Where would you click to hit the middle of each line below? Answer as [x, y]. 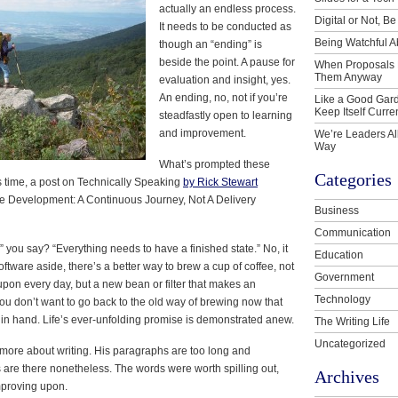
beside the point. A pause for [227, 62]
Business [337, 210]
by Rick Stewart [220, 182]
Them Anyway [348, 77]
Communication [353, 232]
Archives [347, 376]
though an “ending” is [211, 44]
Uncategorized [350, 343]
